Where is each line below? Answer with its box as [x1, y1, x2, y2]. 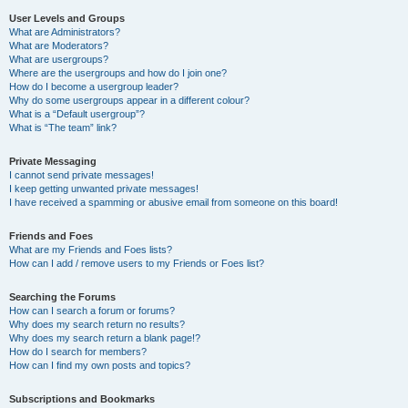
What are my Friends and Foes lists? [9, 244, 172, 255]
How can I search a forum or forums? [9, 305, 175, 316]
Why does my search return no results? [9, 319, 185, 330]
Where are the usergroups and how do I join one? [9, 67, 227, 78]
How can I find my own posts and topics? [9, 360, 190, 371]
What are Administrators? [9, 26, 120, 37]
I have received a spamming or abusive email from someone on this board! [9, 197, 338, 208]
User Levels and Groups [9, 13, 125, 24]
